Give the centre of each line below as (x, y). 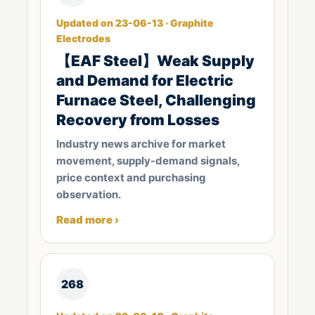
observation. (89, 194)
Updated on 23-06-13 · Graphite (135, 23)
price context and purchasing (131, 178)
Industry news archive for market (141, 144)
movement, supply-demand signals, (148, 161)
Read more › (88, 220)
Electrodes (83, 38)
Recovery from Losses (138, 120)
